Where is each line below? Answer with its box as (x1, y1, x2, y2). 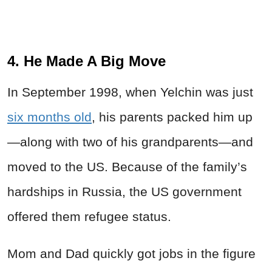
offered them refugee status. (7, 209, 175, 223)
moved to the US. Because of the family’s (7, 159, 247, 174)
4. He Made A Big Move (7, 52, 166, 69)
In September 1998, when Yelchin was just (7, 84, 253, 99)
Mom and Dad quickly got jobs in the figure (7, 246, 256, 260)
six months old (7, 109, 92, 124)
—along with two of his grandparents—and (7, 134, 253, 149)
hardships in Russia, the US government (7, 184, 242, 199)
